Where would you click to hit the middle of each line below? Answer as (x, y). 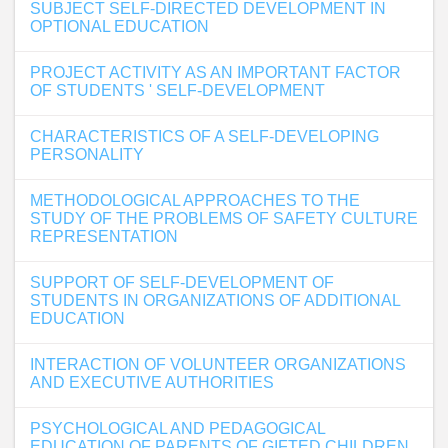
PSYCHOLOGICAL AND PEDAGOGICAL (177, 428)
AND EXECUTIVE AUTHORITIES (152, 382)
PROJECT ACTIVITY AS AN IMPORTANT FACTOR (215, 72)
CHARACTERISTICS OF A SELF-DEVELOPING (204, 136)
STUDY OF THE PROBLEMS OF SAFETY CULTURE (224, 218)
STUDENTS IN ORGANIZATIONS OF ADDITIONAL (215, 300)
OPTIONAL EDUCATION (119, 26)
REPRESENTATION (104, 236)
